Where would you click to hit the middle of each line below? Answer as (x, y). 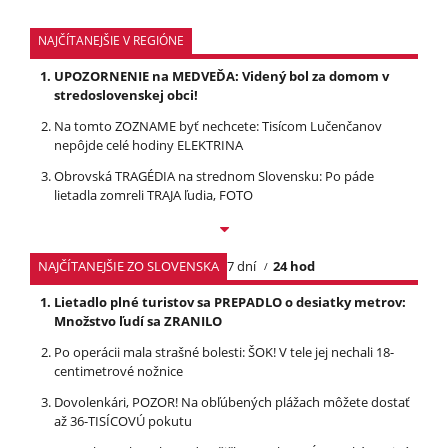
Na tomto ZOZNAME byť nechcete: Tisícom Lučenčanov (218, 125)
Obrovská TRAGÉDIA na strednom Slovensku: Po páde (214, 175)
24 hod (294, 265)
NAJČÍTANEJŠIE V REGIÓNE (111, 40)
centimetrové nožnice (118, 370)
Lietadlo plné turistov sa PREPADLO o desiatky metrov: (230, 301)
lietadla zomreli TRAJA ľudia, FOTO (153, 194)
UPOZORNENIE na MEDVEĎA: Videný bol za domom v (221, 75)
